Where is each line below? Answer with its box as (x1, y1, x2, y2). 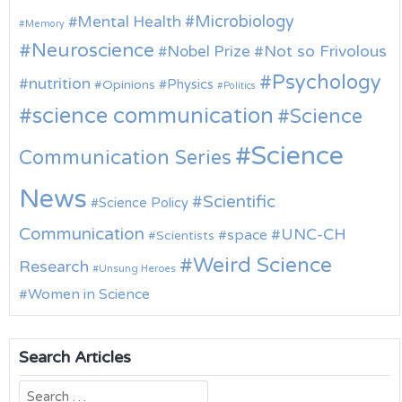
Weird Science (193, 252, 332, 278)
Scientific (203, 191, 275, 212)
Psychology (272, 70, 381, 94)
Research (19, 257, 89, 276)
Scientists (156, 227, 214, 243)
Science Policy (99, 194, 188, 211)
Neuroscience (31, 39, 154, 62)
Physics (167, 75, 214, 92)
